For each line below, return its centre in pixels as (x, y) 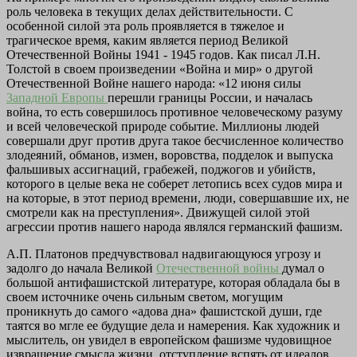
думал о (303, 268)
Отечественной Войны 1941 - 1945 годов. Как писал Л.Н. (163, 54)
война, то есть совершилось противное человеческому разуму (175, 112)
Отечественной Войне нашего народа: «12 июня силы (154, 83)
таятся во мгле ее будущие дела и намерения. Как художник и (173, 325)
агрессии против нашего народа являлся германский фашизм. (175, 226)
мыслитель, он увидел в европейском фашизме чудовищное (169, 339)
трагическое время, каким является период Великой (147, 40)
